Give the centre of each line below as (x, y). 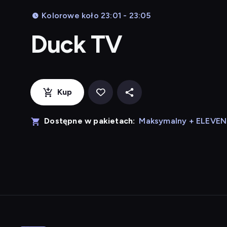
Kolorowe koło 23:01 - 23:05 (96, 15)
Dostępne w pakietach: (90, 121)
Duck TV (77, 44)
